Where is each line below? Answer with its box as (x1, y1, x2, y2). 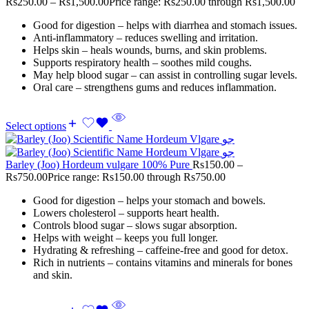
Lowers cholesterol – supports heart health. (33, 206, 219, 219)
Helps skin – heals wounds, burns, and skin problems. (33, 43, 267, 56)
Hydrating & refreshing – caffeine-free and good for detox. (33, 243, 288, 256)
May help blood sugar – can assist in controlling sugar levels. (33, 68, 297, 81)
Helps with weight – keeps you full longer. (33, 231, 218, 243)
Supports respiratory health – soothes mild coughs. (33, 56, 252, 68)
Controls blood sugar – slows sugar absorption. (33, 219, 237, 231)
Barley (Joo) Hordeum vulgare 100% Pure (6, 158, 192, 170)
